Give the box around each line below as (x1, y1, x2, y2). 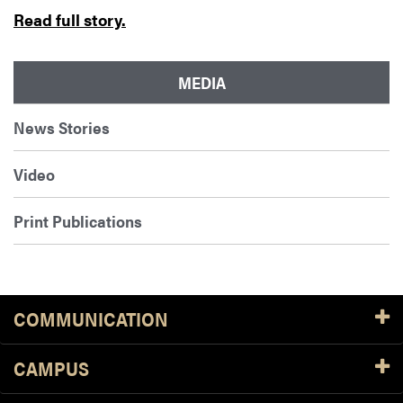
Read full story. (13, 8, 126, 31)
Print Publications (13, 210, 142, 233)
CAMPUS (13, 355, 89, 382)
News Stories (13, 116, 110, 139)
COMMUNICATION (13, 306, 168, 333)
